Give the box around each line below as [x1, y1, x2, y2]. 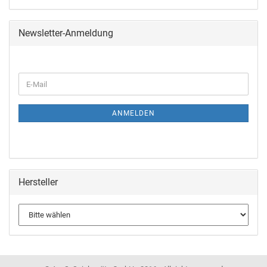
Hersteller [18, 176, 58, 188]
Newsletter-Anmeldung [18, 27, 113, 39]
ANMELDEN [112, 109, 155, 117]
